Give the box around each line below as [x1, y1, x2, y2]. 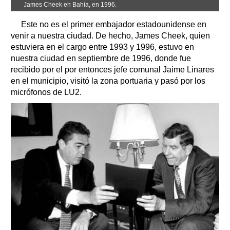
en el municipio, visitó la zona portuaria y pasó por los [11, 76, 205, 86]
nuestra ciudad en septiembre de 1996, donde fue [11, 54, 191, 63]
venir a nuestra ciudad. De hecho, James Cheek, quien [11, 31, 210, 41]
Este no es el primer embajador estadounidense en [21, 20, 206, 29]
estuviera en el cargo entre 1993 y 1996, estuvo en [11, 43, 194, 52]
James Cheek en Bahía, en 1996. [24, 1, 117, 9]
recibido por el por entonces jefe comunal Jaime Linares [11, 65, 214, 74]
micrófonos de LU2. [11, 88, 82, 97]
